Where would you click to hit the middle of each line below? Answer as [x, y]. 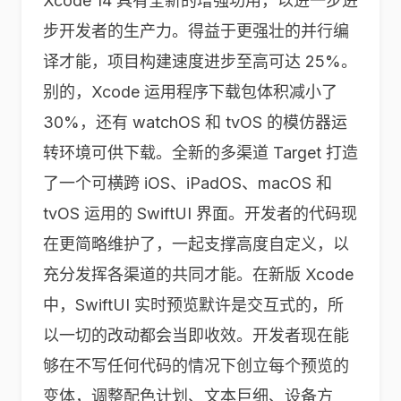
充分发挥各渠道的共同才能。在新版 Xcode [198, 274]
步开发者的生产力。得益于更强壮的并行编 [196, 31]
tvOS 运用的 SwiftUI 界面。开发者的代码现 [200, 213]
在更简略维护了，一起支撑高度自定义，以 [196, 244]
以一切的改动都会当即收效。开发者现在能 [196, 335]
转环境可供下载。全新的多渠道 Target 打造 [200, 153]
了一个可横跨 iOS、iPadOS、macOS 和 [188, 183]
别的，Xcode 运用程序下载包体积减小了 [190, 92]
